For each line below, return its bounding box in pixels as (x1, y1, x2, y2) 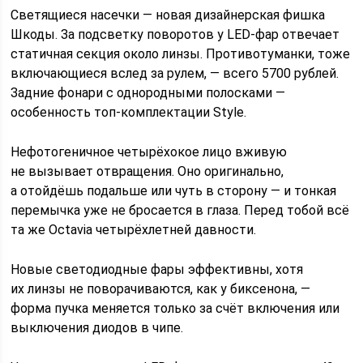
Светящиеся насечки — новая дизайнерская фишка (11, 6, 326, 23)
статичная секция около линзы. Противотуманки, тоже (11, 45, 351, 62)
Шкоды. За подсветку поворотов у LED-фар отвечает (11, 26, 340, 42)
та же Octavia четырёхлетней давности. (11, 221, 257, 237)
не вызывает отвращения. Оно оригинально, (11, 163, 284, 179)
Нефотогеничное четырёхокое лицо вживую (11, 143, 288, 160)
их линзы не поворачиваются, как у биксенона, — (11, 280, 311, 297)
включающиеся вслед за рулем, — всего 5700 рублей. (11, 65, 340, 81)
